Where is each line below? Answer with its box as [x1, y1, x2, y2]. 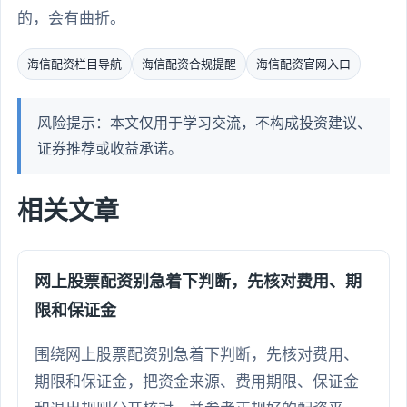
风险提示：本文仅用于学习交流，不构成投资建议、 [37, 114, 372, 133]
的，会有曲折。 [17, 9, 125, 28]
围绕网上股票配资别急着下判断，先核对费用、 [35, 344, 359, 363]
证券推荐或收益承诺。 [37, 140, 183, 158]
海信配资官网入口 [256, 57, 351, 72]
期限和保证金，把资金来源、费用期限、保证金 [35, 372, 359, 391]
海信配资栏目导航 [27, 57, 122, 72]
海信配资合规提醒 [142, 57, 236, 72]
